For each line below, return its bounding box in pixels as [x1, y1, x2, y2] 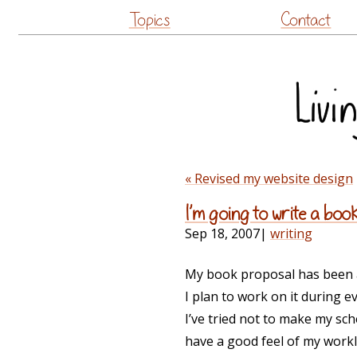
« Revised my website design [185, 169, 353, 187]
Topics [128, 11, 171, 29]
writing [270, 225, 312, 243]
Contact [280, 11, 331, 29]
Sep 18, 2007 [185, 225, 260, 243]
